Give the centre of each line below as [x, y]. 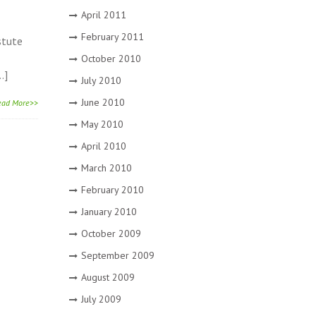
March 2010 [106, 168]
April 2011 [103, 15]
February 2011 [112, 37]
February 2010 [112, 190]
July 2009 [101, 299]
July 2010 [101, 80]
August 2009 [108, 277]
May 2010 [102, 124]
